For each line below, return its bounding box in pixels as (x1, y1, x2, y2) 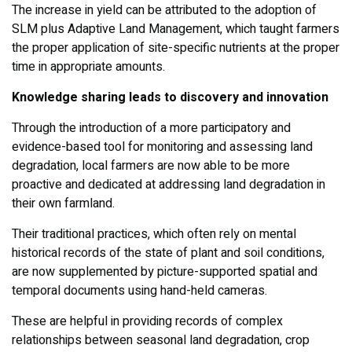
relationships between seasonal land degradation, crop (12, 331, 310, 350)
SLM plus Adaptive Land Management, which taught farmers (12, 20, 339, 39)
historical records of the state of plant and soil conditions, (12, 244, 324, 263)
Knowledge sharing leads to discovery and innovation (12, 88, 328, 108)
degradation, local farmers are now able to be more (12, 156, 290, 176)
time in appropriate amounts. (12, 57, 168, 77)
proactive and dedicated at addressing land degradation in (12, 175, 325, 195)
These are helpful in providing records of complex (12, 312, 283, 332)
